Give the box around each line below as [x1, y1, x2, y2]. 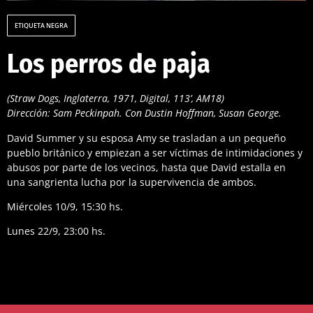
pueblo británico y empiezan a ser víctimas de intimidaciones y [7, 145, 303, 159]
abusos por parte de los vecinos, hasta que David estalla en [7, 160, 286, 174]
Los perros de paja [7, 48, 210, 80]
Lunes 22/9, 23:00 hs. [7, 224, 105, 238]
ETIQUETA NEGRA [15, 21, 68, 31]
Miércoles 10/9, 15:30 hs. [7, 199, 123, 213]
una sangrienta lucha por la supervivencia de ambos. [7, 175, 256, 189]
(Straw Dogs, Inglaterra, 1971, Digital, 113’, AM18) [7, 92, 224, 105]
